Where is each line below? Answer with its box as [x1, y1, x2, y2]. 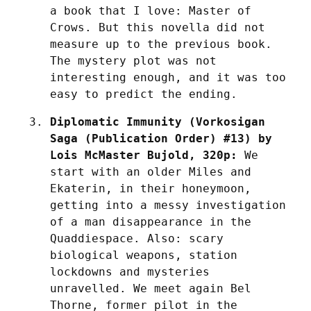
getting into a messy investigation [50, 198, 286, 212]
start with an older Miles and [50, 165, 251, 178]
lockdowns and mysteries [50, 264, 210, 278]
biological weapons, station [50, 248, 237, 262]
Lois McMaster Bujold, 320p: [50, 148, 237, 162]
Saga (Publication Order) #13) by [50, 131, 272, 145]
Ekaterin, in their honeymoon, [50, 181, 251, 195]
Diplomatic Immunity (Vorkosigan [50, 115, 265, 128]
